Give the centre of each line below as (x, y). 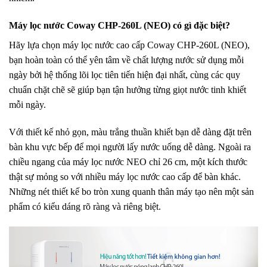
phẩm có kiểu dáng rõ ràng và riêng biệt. (85, 206)
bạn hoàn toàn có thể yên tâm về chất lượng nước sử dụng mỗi (126, 60)
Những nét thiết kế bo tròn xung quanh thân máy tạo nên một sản (131, 191)
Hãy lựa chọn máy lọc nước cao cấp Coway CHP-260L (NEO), (129, 45)
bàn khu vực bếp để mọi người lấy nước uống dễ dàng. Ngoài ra (130, 147)
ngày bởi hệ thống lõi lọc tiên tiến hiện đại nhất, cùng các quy (125, 75)
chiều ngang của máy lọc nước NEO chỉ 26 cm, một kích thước (128, 162)
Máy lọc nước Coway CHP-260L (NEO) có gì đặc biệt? (119, 26)
